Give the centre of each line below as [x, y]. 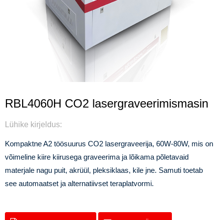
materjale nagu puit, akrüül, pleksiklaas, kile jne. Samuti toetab [104, 170]
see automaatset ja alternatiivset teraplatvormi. [79, 183]
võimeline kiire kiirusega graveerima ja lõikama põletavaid [97, 157]
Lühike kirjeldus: [33, 124]
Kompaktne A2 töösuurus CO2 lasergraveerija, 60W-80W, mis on [109, 144]
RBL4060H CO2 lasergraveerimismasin [107, 103]
